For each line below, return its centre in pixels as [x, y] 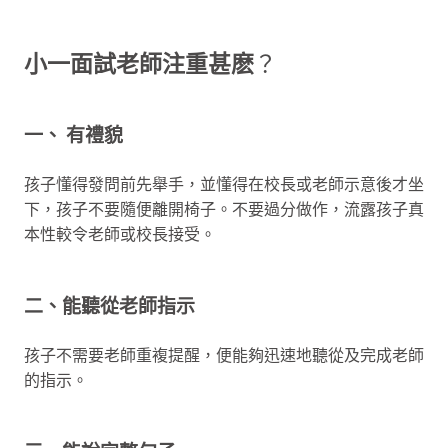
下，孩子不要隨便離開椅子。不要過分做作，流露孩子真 [224, 208]
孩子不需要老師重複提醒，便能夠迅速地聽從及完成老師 [224, 354]
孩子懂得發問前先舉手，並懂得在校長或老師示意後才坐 [224, 183]
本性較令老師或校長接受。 [120, 233]
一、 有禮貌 [73, 135]
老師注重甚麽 [185, 63]
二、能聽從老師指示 [109, 306]
